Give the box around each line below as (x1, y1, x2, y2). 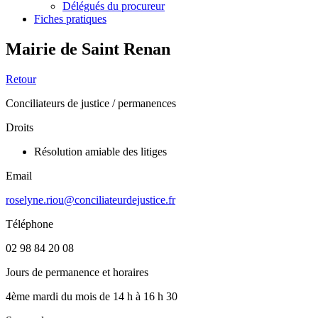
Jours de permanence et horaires (6, 265, 148, 278)
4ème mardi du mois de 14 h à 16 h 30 (6, 290, 177, 302)
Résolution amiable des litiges (34, 145, 167, 158)
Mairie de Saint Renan (6, 39, 170, 58)
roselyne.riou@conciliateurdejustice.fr (6, 193, 175, 206)
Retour (6, 72, 36, 85)
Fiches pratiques (34, 13, 106, 25)
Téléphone (6, 217, 53, 230)
